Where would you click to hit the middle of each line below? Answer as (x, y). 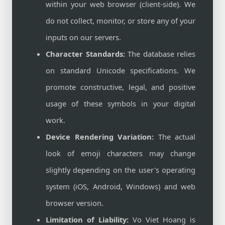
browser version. (75, 203)
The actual (175, 137)
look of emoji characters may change (121, 153)
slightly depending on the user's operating (121, 170)
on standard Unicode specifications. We (121, 70)
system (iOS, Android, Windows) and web (121, 186)
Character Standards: (85, 54)
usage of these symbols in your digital (121, 103)
